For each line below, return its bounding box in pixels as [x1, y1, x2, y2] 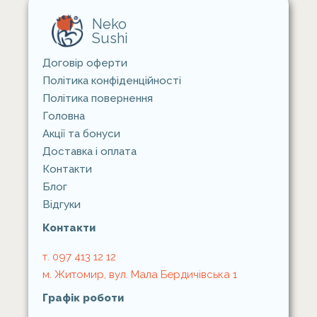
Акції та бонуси [42, 127, 120, 140]
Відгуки [42, 198, 81, 211]
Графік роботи [42, 292, 124, 304]
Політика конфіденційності [42, 74, 181, 87]
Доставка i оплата [42, 145, 137, 158]
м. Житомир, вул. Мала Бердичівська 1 [42, 268, 237, 281]
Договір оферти [42, 57, 127, 69]
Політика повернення [42, 92, 153, 105]
